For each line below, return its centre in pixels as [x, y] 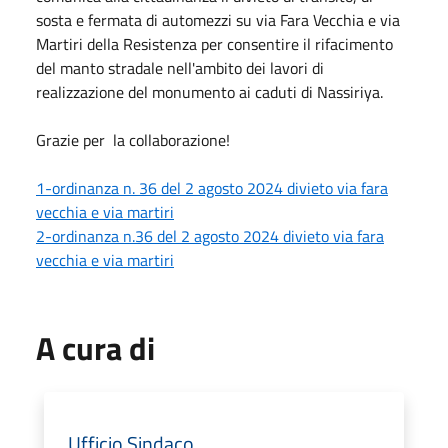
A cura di [95, 347]
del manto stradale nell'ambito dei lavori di [180, 67]
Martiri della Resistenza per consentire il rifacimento [214, 43]
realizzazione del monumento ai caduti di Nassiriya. [209, 91]
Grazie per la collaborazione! [133, 139]
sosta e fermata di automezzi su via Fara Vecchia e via [218, 19]
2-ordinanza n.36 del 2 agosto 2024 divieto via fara [210, 235]
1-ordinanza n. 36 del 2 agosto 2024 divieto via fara [212, 187]
